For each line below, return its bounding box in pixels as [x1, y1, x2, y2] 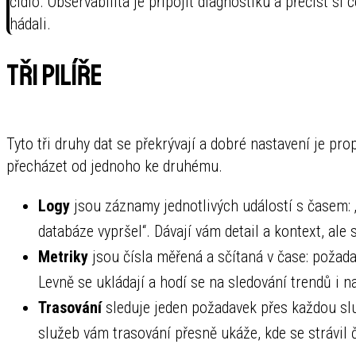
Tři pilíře [6, 57, 103, 94]
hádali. [10, 14, 51, 33]
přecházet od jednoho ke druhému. [6, 156, 222, 176]
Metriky [38, 246, 88, 266]
